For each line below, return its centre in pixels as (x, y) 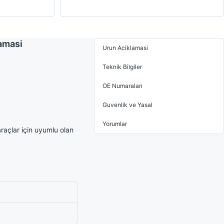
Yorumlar (115, 124)
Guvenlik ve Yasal (127, 105)
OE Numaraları (122, 86)
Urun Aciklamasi (125, 48)
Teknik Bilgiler (122, 67)
